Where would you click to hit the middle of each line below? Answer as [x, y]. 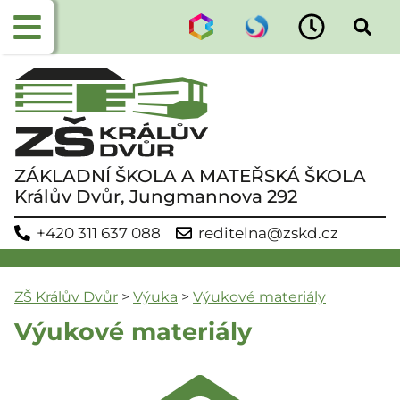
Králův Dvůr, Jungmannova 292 [156, 196]
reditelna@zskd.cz [268, 233]
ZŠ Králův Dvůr [66, 297]
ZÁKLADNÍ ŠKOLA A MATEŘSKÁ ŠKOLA [190, 175]
